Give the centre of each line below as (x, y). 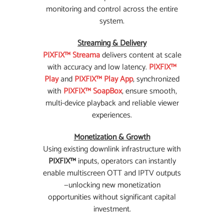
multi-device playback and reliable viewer (112, 103)
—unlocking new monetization (112, 185)
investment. (112, 209)
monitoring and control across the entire (112, 9)
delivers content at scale (140, 55)
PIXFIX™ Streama (71, 55)
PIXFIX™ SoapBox (92, 91)
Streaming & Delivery (112, 43)
